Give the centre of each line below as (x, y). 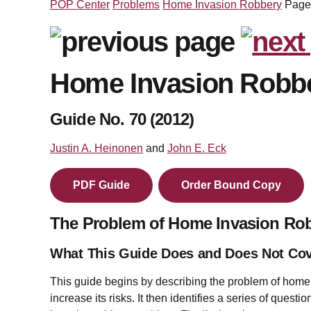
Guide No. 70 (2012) (122, 119)
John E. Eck (197, 149)
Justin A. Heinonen (96, 149)
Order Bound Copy (235, 185)
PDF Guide (105, 185)
